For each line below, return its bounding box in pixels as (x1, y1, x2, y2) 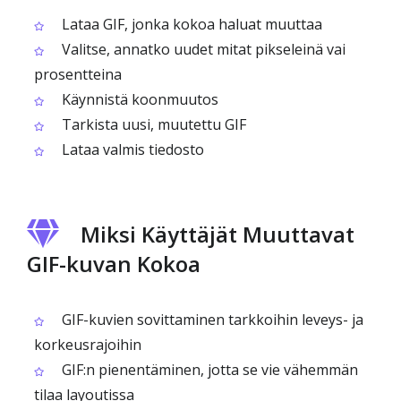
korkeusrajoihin (34, 335, 141, 354)
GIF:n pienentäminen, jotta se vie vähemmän (58, 360, 358, 380)
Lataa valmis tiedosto (58, 140, 204, 159)
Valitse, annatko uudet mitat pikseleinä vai (58, 39, 346, 59)
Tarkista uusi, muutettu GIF (58, 115, 246, 134)
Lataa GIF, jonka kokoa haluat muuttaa (58, 14, 322, 34)
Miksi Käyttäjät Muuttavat (81, 219, 354, 249)
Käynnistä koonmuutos (58, 90, 218, 109)
